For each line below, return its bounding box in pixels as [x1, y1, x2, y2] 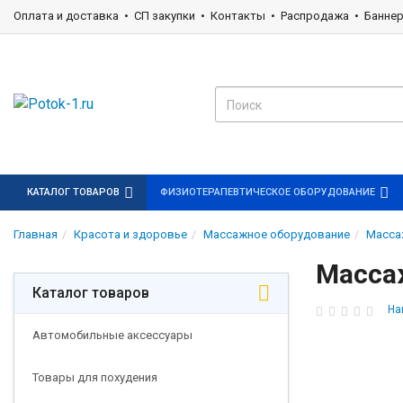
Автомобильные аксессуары [32, 328, 193, 342]
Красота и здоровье [74, 228, 187, 241]
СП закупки [134, 9, 195, 22]
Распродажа [281, 9, 349, 22]
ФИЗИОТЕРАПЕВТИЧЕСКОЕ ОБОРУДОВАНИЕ [160, 186, 375, 198]
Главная [13, 228, 58, 241]
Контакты [210, 9, 265, 22]
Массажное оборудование [203, 228, 350, 241]
